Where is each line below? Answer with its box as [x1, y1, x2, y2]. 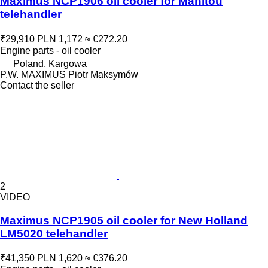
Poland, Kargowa [13, 59, 87, 69]
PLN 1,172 [37, 34, 83, 44]
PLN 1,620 [37, 253, 83, 264]
